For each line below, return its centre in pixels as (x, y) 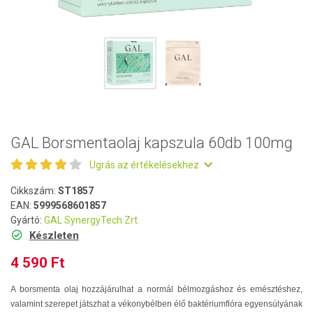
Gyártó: (27, 220)
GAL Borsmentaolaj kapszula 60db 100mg (152, 143)
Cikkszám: (34, 191)
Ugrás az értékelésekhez (145, 165)
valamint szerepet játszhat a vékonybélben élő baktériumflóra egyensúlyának (156, 304)
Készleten (54, 235)
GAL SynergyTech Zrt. (92, 220)
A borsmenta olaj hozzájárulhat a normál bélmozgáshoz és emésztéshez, (156, 289)
